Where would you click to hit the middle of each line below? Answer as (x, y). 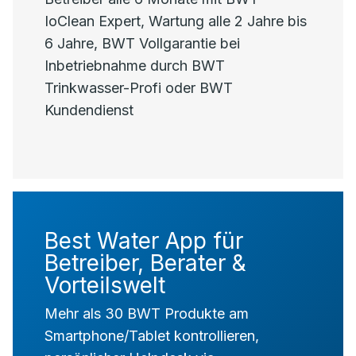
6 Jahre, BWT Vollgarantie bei (142, 43)
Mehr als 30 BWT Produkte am (147, 313)
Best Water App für (144, 241)
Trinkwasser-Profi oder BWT (139, 88)
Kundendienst (89, 110)
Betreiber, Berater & (145, 263)
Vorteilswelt (105, 285)
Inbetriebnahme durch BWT (135, 66)
